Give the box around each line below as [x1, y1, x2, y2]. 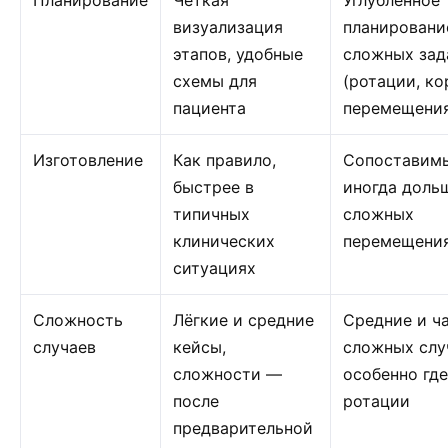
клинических [173, 231, 275, 251]
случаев [33, 337, 96, 357]
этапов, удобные [173, 44, 303, 64]
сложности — [173, 364, 282, 384]
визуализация [173, 17, 283, 37]
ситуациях [173, 258, 256, 278]
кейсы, [173, 337, 226, 357]
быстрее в [173, 177, 254, 197]
